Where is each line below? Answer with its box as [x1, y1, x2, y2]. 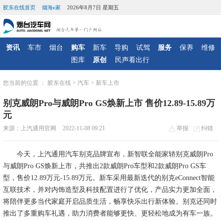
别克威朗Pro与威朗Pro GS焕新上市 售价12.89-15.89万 [3, 98, 215, 108]
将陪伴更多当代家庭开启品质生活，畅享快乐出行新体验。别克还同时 [3, 197, 217, 205]
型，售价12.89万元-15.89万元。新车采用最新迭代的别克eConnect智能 [3, 174, 215, 182]
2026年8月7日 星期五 [67, 4, 119, 10]
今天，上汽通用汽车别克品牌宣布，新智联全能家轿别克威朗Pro [3, 150, 213, 158]
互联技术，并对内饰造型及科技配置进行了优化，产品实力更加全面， [3, 185, 217, 193]
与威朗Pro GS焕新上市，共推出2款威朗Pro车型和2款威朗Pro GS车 [3, 162, 206, 170]
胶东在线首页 [3, 4, 36, 10]
